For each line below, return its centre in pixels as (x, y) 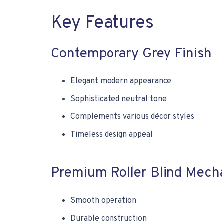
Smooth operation (103, 201)
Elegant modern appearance (121, 81)
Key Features (102, 23)
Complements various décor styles (132, 117)
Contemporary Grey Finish (131, 54)
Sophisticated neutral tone (118, 99)
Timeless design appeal (111, 135)
